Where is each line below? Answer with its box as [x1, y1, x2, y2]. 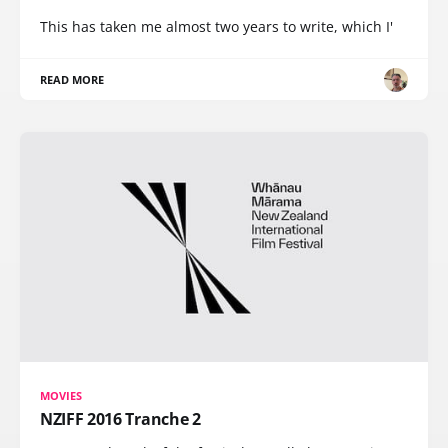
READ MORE [40, 72, 105, 87]
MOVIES [40, 387, 83, 403]
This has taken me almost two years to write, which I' [40, 17, 393, 36]
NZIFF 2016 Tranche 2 [40, 407, 201, 430]
